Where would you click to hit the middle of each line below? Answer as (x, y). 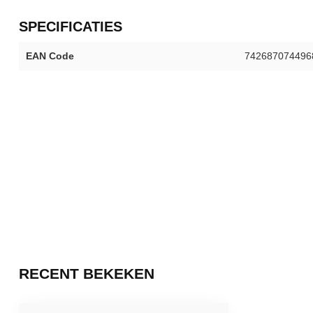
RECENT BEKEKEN (87, 274)
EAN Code (50, 56)
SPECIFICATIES (71, 27)
